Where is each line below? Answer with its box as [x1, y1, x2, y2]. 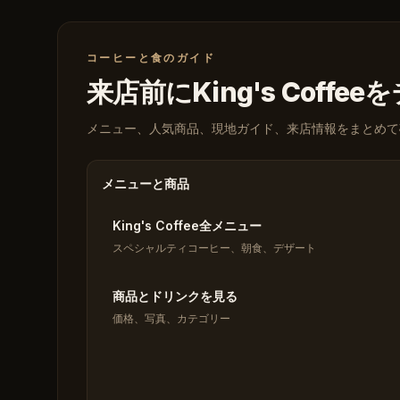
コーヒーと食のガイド [87, 51, 215, 64]
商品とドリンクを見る [112, 288, 237, 304]
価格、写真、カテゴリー [112, 312, 230, 325]
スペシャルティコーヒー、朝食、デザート [112, 241, 316, 254]
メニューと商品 [102, 176, 189, 191]
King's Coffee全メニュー [112, 218, 262, 233]
